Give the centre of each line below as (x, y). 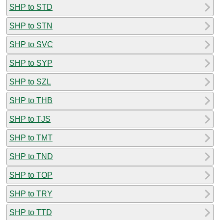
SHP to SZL (30, 82)
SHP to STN (31, 26)
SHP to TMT (31, 137)
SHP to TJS (30, 119)
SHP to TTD (31, 212)
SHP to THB (31, 100)
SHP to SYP (31, 63)
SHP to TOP (31, 175)
